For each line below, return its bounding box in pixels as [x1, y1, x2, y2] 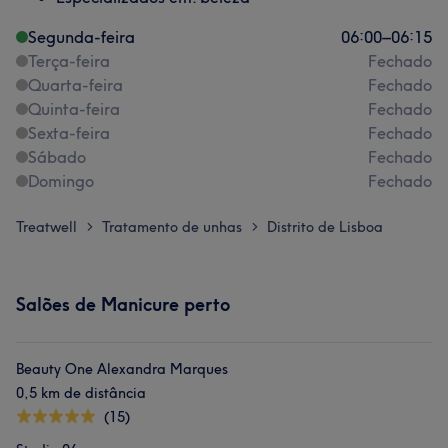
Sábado [28, 147, 86, 167]
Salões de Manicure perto [16, 293, 230, 316]
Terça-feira [28, 51, 110, 71]
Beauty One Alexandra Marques [16, 360, 228, 378]
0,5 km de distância [16, 384, 146, 402]
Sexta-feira [28, 123, 110, 143]
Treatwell [16, 218, 77, 236]
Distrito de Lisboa [267, 218, 383, 236]
